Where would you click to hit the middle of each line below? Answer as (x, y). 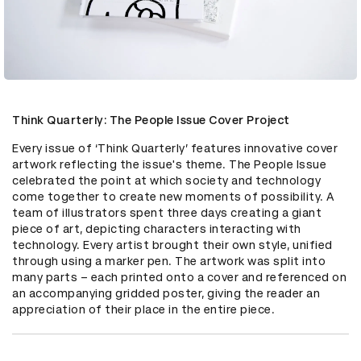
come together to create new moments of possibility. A (174, 196)
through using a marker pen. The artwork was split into (169, 261)
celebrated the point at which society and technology (166, 180)
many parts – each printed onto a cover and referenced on (179, 277)
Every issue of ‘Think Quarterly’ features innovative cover (175, 148)
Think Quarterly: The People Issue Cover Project (151, 120)
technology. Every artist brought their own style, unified (172, 245)
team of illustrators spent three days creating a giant (167, 212)
